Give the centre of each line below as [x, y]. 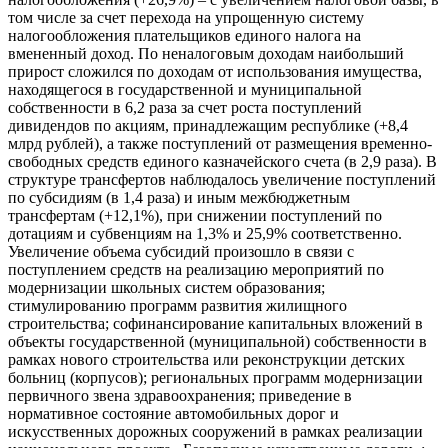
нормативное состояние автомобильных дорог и [173, 414]
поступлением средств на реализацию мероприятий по [196, 270]
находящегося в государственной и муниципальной [185, 90]
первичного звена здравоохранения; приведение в [180, 396]
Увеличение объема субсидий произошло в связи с [181, 252]
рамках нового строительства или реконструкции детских [206, 360]
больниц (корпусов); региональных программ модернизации [215, 378]
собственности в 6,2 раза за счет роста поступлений [185, 108]
